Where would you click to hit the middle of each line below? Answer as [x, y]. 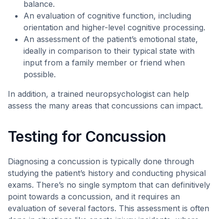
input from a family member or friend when [104, 63]
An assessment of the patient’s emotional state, [111, 39]
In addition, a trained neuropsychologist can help [99, 94]
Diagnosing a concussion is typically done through [101, 161]
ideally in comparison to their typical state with [109, 51]
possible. [40, 74]
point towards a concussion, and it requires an [94, 197]
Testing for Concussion [87, 136]
